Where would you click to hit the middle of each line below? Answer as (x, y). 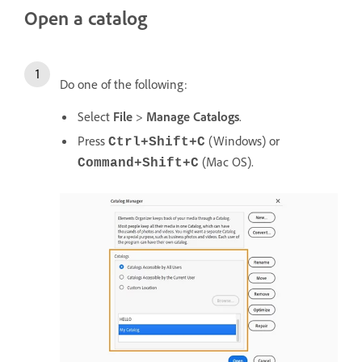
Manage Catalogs (193, 116)
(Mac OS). (226, 161)
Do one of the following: (124, 84)
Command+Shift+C (138, 163)
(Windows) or (242, 140)
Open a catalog (86, 17)
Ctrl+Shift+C (157, 142)
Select (95, 116)
